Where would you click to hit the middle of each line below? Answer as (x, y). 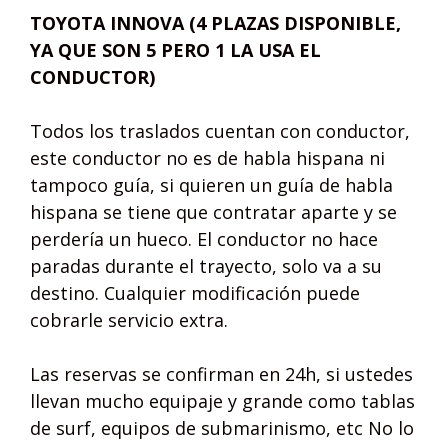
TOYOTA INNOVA (109, 23)
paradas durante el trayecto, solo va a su (206, 266)
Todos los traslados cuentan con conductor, (220, 131)
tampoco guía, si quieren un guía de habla (211, 185)
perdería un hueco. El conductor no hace (204, 239)
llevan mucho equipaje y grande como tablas (222, 401)
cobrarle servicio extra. (129, 320)
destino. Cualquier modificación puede (195, 293)
